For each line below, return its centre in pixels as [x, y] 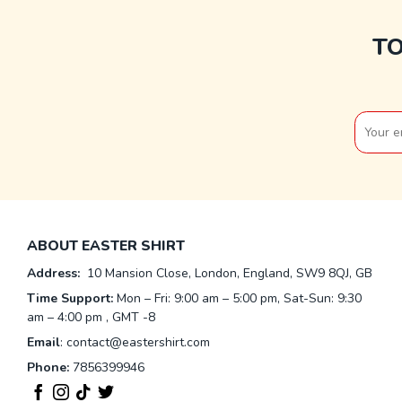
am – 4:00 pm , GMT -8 [91, 317]
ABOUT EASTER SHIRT [106, 246]
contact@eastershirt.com [138, 342]
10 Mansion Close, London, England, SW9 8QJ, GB [230, 273]
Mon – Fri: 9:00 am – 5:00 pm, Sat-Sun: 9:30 [237, 298]
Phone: [48, 367]
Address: [55, 273]
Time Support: [70, 298]
